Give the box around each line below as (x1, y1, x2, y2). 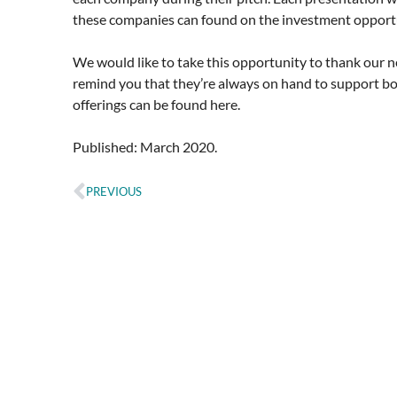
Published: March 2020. (73, 137, 217, 155)
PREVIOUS (86, 184, 142, 199)
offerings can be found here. (73, 95, 243, 113)
